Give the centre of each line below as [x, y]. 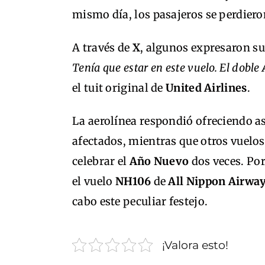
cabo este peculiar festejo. [140, 202]
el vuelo [94, 182]
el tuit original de [119, 88]
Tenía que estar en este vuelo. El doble [167, 68]
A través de [102, 48]
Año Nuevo [159, 161]
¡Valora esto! [195, 245]
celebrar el [101, 161]
